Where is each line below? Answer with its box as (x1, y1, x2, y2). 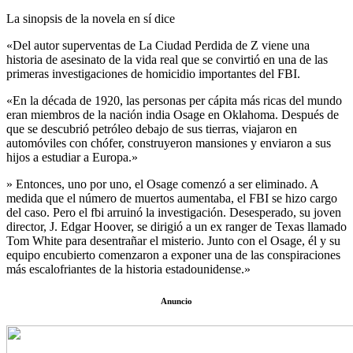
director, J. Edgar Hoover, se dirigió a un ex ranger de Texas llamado (6, 219, 347, 233)
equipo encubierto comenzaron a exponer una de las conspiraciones (6, 247, 340, 262)
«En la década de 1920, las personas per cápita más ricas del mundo (6, 93, 342, 107)
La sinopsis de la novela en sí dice (6, 11, 175, 25)
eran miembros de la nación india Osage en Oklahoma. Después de (6, 107, 339, 121)
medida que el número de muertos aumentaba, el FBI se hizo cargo (6, 191, 337, 205)
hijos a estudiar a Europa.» (6, 150, 138, 164)
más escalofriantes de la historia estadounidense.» (6, 262, 251, 276)
